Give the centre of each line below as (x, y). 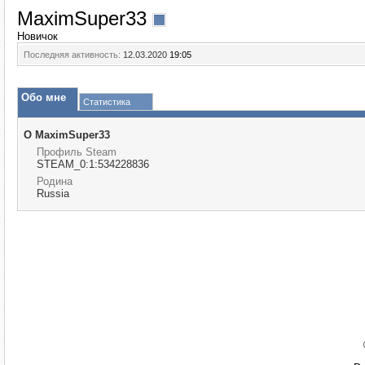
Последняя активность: (72, 55)
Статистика (107, 102)
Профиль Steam (77, 152)
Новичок (37, 36)
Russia (53, 193)
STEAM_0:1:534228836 (93, 164)
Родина (55, 181)
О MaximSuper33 (67, 135)
